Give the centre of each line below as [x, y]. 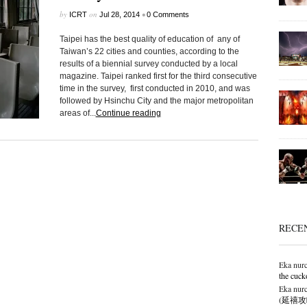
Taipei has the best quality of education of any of [149, 39]
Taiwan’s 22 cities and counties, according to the [149, 51]
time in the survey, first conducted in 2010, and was [155, 88]
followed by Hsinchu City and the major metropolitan [156, 101]
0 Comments [168, 14]
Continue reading [128, 113]
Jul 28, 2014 [119, 14]
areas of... [77, 113]
